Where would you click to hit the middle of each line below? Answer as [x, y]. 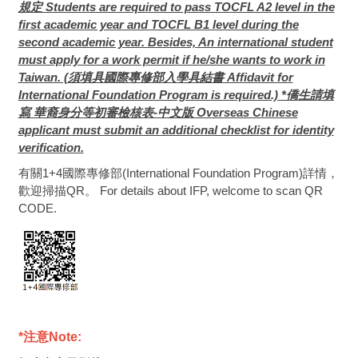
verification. [51, 147]
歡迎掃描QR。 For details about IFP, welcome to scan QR [170, 190]
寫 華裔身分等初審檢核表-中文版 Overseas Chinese [158, 112]
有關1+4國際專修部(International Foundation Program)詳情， [178, 173]
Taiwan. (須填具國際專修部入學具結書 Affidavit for [155, 77]
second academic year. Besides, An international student [175, 42]
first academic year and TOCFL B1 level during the [158, 24]
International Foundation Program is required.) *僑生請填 [176, 94]
